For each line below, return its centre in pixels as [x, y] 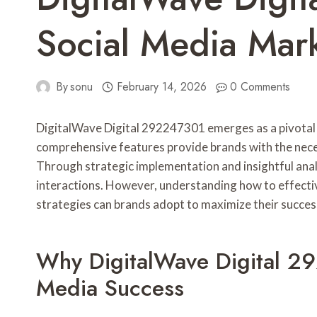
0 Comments [260, 87]
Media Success [110, 288]
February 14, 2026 [161, 87]
